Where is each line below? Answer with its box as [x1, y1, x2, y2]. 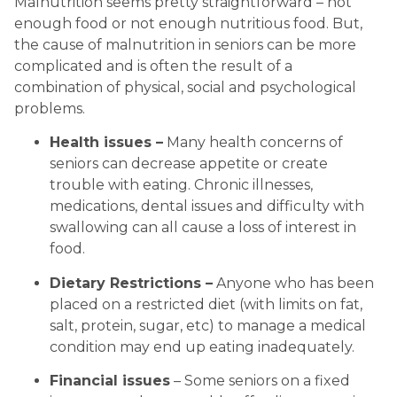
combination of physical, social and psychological [14, 79, 356, 96]
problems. [14, 100, 85, 117]
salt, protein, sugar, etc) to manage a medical [50, 316, 366, 334]
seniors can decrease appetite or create [50, 155, 328, 173]
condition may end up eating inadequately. [50, 338, 354, 355]
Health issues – [50, 134, 163, 152]
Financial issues [50, 372, 170, 390]
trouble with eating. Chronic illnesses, [50, 176, 313, 194]
